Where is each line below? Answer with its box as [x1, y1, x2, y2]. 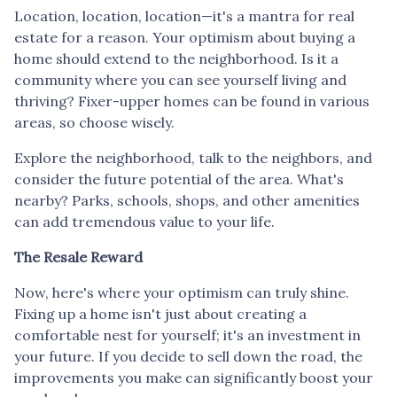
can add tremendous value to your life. [14, 212, 275, 230]
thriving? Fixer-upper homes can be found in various [14, 91, 370, 110]
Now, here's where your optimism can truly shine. [14, 283, 349, 301]
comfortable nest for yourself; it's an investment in [14, 325, 361, 344]
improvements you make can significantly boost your [14, 368, 373, 386]
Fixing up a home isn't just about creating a [14, 304, 307, 323]
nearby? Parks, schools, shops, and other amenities [14, 191, 360, 209]
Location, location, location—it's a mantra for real [14, 6, 354, 25]
